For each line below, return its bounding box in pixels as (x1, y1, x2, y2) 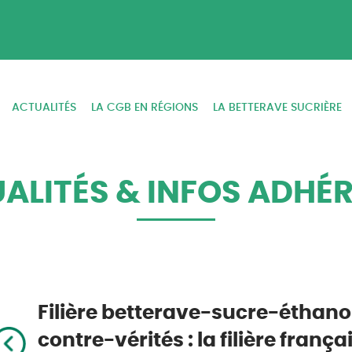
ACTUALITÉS (11, 102, 76, 114)
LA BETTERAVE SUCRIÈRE (213, 102, 343, 114)
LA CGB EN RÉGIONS (90, 102, 198, 114)
